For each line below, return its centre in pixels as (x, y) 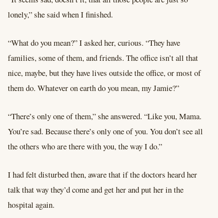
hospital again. (31, 205)
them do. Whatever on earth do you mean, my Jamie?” (93, 88)
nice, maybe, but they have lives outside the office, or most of (104, 73)
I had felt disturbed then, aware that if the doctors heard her (102, 175)
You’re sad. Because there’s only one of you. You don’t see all (105, 131)
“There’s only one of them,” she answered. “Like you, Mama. (105, 116)
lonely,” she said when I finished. (60, 15)
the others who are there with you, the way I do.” (85, 146)
